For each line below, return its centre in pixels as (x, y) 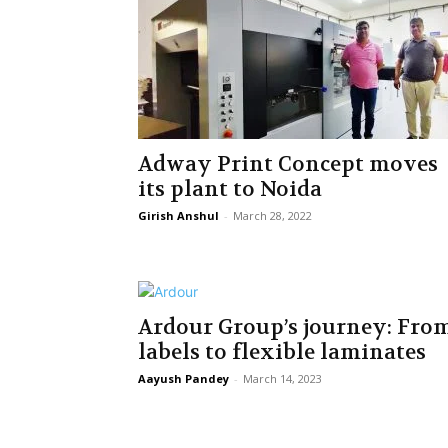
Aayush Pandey (183, 378)
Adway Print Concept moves (288, 164)
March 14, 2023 (282, 378)
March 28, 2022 (272, 215)
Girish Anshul (178, 215)
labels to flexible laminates (282, 352)
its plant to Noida (230, 189)
